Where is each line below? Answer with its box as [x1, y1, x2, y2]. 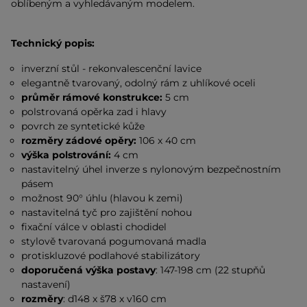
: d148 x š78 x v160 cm [63, 293, 167, 305]
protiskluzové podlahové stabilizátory [21, 249, 201, 262]
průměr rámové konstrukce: [21, 91, 163, 103]
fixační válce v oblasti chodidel [21, 221, 167, 233]
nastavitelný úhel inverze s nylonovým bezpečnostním [21, 163, 282, 175]
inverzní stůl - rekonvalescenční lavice [21, 62, 202, 75]
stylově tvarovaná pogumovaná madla [21, 235, 207, 247]
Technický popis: [11, 37, 95, 49]
